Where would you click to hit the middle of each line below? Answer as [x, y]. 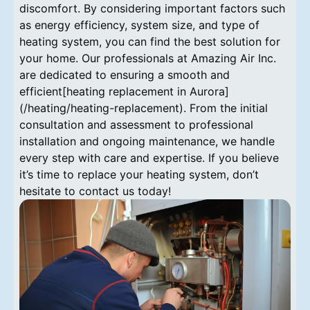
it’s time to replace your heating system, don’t [139, 174]
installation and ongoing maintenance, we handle [147, 141]
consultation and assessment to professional [136, 124]
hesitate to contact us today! [95, 191]
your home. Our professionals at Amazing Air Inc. [148, 58]
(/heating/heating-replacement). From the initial [144, 108]
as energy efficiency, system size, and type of [139, 25]
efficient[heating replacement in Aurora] [124, 91]
